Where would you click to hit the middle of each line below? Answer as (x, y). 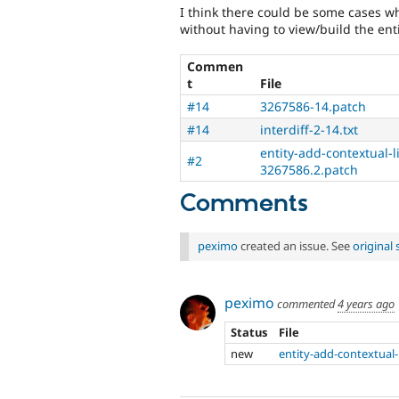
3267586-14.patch (313, 107)
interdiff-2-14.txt (309, 130)
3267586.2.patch (309, 170)
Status (249, 332)
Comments (244, 204)
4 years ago (366, 304)
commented (306, 304)
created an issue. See (295, 246)
